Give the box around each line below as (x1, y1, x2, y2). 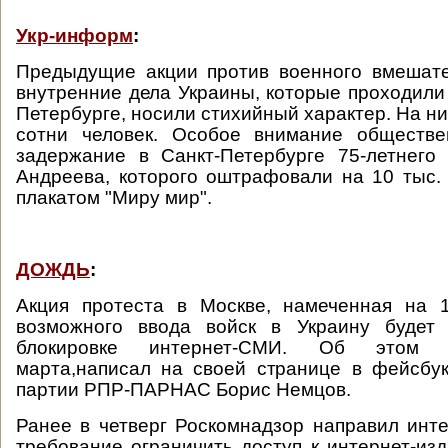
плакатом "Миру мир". (16, 187, 212, 208)
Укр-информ (16, 25, 133, 46)
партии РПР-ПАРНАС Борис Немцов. (16, 379, 356, 400)
